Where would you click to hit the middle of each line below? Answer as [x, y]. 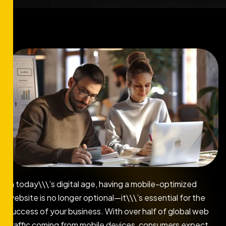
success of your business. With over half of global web [108, 211]
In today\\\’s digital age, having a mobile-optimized [102, 184]
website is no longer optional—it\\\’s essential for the [106, 198]
